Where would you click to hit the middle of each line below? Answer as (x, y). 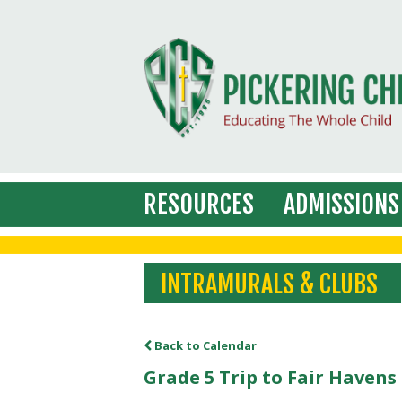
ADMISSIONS (341, 205)
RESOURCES (199, 205)
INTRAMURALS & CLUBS (270, 284)
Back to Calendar (204, 345)
